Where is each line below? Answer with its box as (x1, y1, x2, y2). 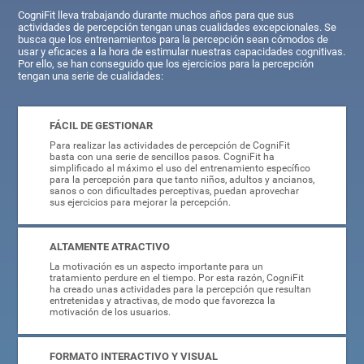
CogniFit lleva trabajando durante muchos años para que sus (18, 9, 295, 22)
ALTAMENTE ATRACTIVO (49, 240, 170, 253)
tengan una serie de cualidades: (18, 70, 164, 83)
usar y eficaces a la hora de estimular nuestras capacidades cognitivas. (18, 45, 346, 58)
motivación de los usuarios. (49, 306, 171, 318)
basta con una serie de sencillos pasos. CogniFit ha (49, 151, 275, 163)
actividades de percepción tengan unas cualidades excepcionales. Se (18, 21, 337, 34)
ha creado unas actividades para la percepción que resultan (49, 284, 311, 296)
